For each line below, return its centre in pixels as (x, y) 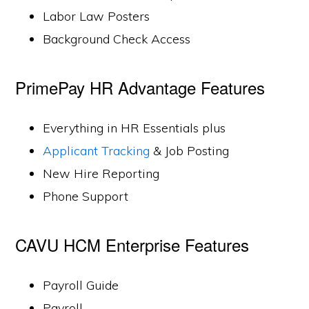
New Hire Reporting (101, 173)
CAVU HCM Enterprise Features (132, 245)
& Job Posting (190, 151)
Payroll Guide (81, 285)
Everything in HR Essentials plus (134, 128)
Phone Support (86, 196)
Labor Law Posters (97, 16)
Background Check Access (117, 39)
